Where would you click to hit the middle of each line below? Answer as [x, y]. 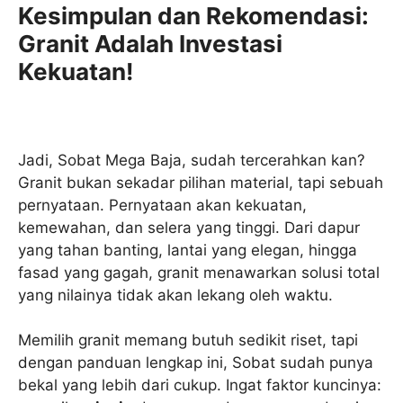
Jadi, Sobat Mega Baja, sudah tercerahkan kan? [192, 160]
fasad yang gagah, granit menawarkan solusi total [199, 272]
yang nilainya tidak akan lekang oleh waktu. [175, 295]
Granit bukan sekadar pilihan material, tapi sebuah [201, 182]
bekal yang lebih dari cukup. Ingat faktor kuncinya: [200, 385]
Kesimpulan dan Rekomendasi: [193, 16]
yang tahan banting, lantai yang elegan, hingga [188, 250]
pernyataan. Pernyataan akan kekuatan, [162, 205]
